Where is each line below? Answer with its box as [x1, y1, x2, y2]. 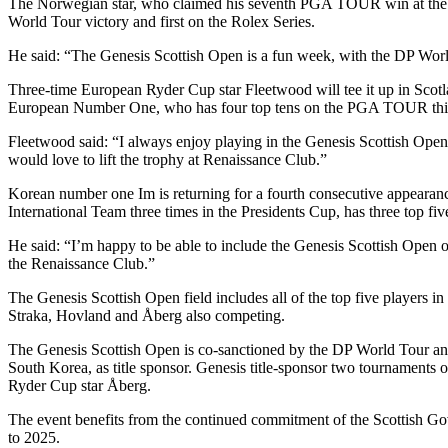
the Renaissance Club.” [8, 254, 155, 272]
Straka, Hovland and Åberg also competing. [8, 306, 285, 324]
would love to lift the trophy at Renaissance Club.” [8, 150, 327, 168]
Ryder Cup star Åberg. [8, 376, 151, 394]
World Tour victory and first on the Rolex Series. [8, 12, 315, 30]
